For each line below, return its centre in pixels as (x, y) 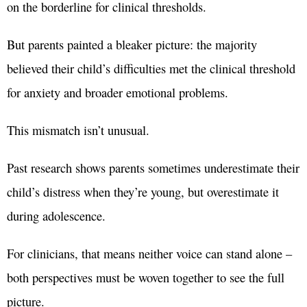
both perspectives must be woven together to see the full (146, 278)
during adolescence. (56, 216)
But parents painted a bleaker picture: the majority (132, 45)
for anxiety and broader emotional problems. (118, 93)
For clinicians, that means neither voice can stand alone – (149, 254)
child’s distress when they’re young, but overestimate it (143, 192)
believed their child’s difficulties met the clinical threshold (151, 69)
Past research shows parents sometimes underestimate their (153, 168)
